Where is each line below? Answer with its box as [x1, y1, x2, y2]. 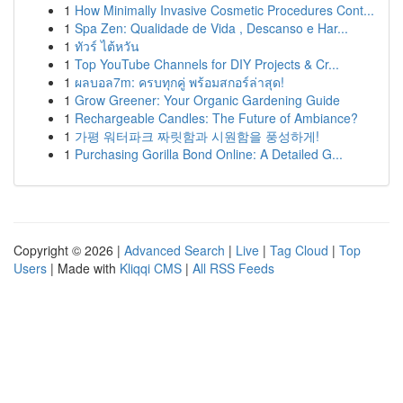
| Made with [47, 259, 120, 277]
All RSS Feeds [193, 259, 274, 277]
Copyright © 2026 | [13, 241, 124, 259]
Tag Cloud [270, 241, 328, 259]
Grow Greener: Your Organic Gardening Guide [75, 91, 340, 109]
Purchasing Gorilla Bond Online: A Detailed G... [75, 145, 343, 163]
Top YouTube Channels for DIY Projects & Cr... [75, 55, 339, 73]
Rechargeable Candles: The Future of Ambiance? [75, 109, 358, 127]
